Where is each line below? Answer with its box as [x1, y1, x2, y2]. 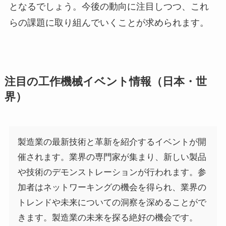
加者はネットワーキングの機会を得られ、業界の [17, 182, 206, 192]
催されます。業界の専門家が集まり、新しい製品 [17, 152, 206, 162]
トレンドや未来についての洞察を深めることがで [17, 197, 206, 207]
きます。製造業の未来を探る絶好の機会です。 [17, 212, 198, 222]
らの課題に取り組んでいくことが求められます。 [9, 17, 209, 28]
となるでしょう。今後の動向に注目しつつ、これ [9, 1, 209, 12]
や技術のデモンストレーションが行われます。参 [17, 167, 206, 177]
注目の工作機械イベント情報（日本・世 [4, 75, 207, 88]
